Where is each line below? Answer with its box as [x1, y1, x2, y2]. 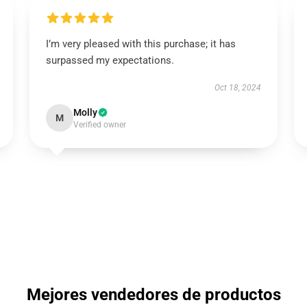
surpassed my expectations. [45, 54, 174, 66]
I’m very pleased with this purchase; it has [45, 38, 236, 50]
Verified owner [73, 120, 126, 130]
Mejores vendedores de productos [26, 285, 281, 304]
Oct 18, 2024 [214, 83, 262, 93]
